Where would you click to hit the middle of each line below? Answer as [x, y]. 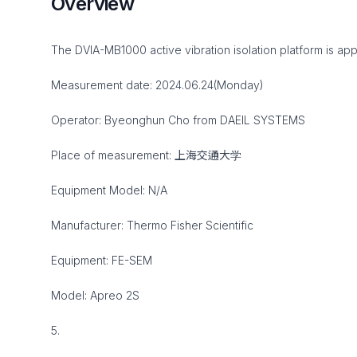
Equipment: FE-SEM [102, 260]
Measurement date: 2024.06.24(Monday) [157, 85]
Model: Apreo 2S [95, 295]
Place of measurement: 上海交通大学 [146, 155]
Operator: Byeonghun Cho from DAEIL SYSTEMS [178, 120]
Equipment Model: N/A [109, 190]
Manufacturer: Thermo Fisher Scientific [152, 225]
